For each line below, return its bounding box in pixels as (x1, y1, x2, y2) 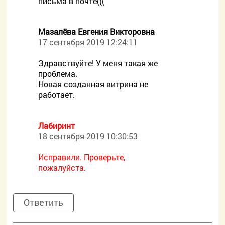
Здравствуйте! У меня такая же (38, 58, 158, 68)
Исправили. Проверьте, (38, 152, 126, 162)
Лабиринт (38, 120, 75, 131)
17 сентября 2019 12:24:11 (38, 37, 138, 47)
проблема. (38, 68, 78, 79)
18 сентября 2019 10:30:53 (38, 131, 138, 141)
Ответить (24, 196, 64, 208)
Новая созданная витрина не (38, 79, 149, 89)
